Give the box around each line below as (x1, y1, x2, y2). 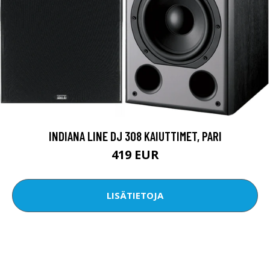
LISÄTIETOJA (107, 189, 163, 202)
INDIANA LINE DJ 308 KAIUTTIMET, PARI (48, 128, 222, 143)
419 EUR (111, 146, 159, 163)
